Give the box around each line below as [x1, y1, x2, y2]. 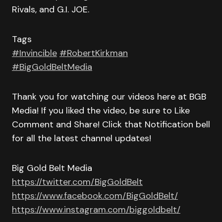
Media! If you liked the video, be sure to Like [12, 105, 190, 116]
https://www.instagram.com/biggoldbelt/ [12, 204, 180, 216]
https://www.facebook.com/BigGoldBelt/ [12, 190, 178, 202]
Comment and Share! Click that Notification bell [12, 118, 210, 130]
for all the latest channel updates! [12, 132, 151, 144]
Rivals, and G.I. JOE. [12, 3, 89, 15]
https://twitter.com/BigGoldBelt [12, 176, 143, 188]
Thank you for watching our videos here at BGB [12, 91, 206, 103]
